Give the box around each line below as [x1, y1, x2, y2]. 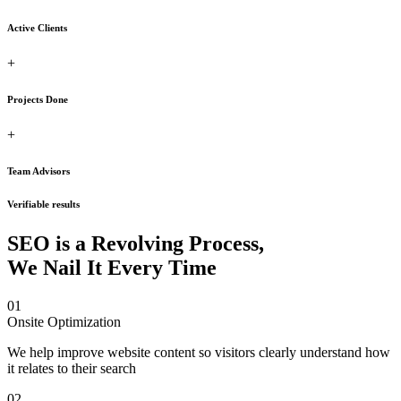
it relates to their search [7, 360, 136, 376]
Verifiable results [7, 199, 80, 210]
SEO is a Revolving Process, [7, 232, 264, 255]
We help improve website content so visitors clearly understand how [7, 344, 390, 360]
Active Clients [7, 22, 67, 34]
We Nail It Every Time [7, 256, 217, 279]
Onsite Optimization [7, 313, 121, 329]
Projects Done [7, 94, 68, 106]
